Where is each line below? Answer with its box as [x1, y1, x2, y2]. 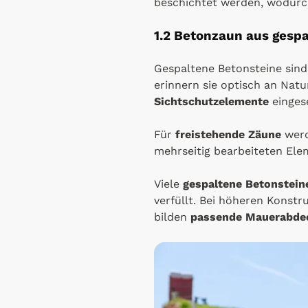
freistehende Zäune [175, 127, 281, 141]
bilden [154, 210, 190, 223]
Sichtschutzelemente [154, 94, 269, 108]
